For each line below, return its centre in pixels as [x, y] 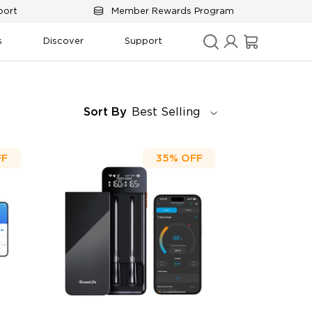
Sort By [106, 112]
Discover [64, 42]
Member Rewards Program [172, 11]
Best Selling [166, 112]
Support [143, 42]
